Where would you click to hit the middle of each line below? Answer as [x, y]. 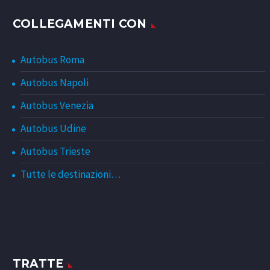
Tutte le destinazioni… [71, 174]
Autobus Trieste [55, 152]
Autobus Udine [53, 129]
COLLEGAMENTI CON [80, 24]
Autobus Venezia [57, 106]
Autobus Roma [52, 60]
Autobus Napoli [55, 83]
